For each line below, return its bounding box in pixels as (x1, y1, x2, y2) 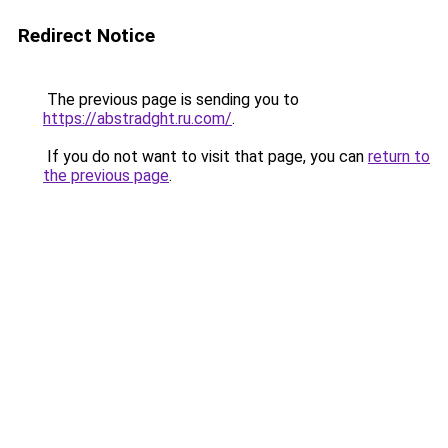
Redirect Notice (18, 24, 155, 47)
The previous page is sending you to (43, 90, 299, 109)
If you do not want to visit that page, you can (43, 147, 368, 166)
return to (368, 147, 430, 166)
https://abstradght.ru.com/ (43, 109, 232, 128)
